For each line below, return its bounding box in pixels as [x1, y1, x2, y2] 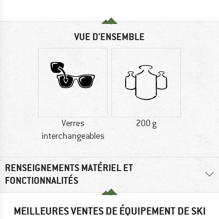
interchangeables [41, 131, 105, 142]
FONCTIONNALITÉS [5, 175, 78, 187]
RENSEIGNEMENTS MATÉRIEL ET [5, 162, 133, 175]
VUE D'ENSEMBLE [74, 31, 145, 44]
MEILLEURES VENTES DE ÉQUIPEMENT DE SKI [13, 204, 206, 218]
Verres [61, 118, 85, 129]
